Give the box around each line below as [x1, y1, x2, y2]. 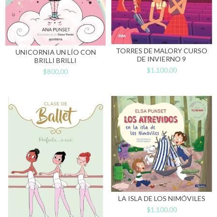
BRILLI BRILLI [34, 56, 77, 64]
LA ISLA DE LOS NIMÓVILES [118, 194, 205, 202]
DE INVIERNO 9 [137, 55, 186, 63]
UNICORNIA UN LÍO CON [15, 47, 96, 56]
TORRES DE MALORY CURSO [116, 46, 207, 55]
